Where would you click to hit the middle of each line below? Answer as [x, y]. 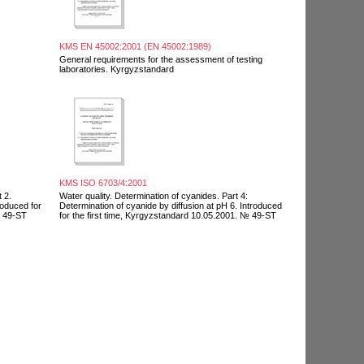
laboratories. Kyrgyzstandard [117, 69]
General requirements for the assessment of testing [161, 59]
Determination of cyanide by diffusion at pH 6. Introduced [171, 205]
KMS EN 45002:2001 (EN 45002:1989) [135, 46]
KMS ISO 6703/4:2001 [103, 182]
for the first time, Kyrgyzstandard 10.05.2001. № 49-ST [168, 215]
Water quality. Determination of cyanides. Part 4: [154, 195]
